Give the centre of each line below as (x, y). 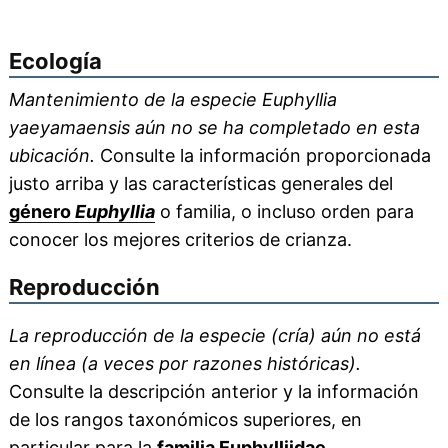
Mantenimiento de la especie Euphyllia (172, 99)
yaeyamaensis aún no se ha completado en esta (214, 127)
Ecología (55, 61)
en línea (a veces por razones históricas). (184, 363)
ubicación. (51, 155)
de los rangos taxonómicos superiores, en (185, 419)
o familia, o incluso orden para (284, 211)
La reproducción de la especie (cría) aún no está (214, 335)
